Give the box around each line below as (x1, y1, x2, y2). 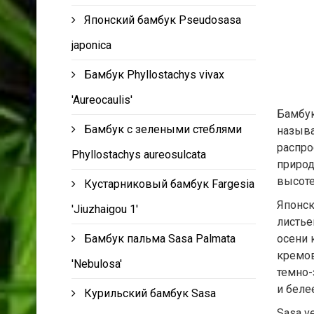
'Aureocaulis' (71, 93, 132, 107)
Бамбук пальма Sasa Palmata (84, 231, 235, 245)
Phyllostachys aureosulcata (71, 147, 206, 161)
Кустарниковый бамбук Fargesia (84, 177, 254, 191)
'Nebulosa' (71, 257, 122, 271)
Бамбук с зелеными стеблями (84, 122, 242, 136)
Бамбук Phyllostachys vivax (84, 67, 224, 81)
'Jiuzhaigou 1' (71, 202, 138, 216)
